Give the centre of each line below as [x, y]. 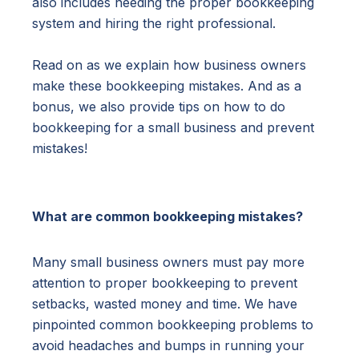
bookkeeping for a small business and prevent [173, 127]
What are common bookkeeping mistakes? [167, 216]
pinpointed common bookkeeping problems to [173, 324]
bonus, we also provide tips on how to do [159, 106]
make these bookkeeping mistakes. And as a [167, 85]
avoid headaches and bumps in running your [168, 345]
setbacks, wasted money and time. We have [165, 303]
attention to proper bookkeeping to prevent [165, 282]
